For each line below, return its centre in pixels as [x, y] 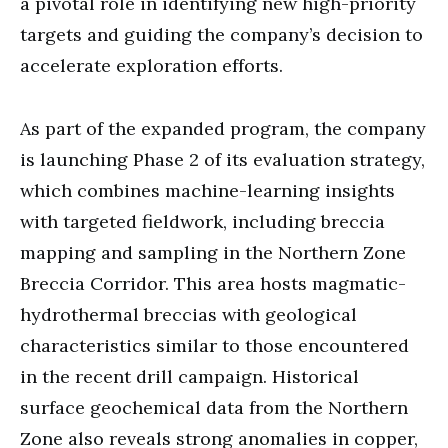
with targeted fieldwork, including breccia [202, 221]
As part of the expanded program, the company [223, 128]
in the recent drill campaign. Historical [189, 376]
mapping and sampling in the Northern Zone [213, 252]
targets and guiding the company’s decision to [221, 34]
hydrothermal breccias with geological [188, 314]
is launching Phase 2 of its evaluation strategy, [222, 159]
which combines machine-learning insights [207, 190]
